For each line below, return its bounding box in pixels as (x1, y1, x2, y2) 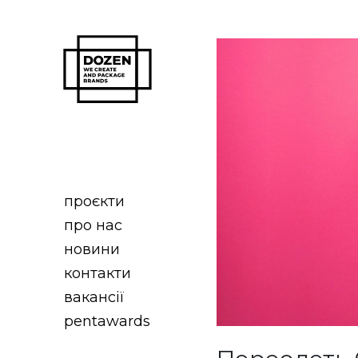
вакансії (64, 288, 125, 306)
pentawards (64, 312, 151, 330)
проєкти (64, 192, 125, 210)
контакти (64, 264, 132, 282)
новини (64, 240, 121, 258)
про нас (64, 216, 123, 234)
